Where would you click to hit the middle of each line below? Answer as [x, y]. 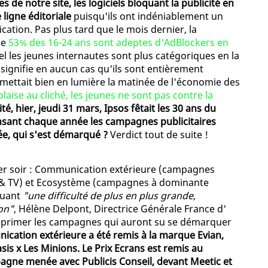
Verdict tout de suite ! [158, 135]
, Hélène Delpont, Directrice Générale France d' [120, 209]
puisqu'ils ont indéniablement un [147, 16]
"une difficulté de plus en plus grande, [109, 196]
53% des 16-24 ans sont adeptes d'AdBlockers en [118, 43]
